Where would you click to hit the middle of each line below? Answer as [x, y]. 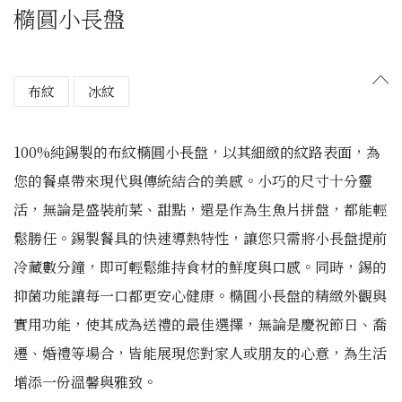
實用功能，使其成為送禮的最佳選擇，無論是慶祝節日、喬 [200, 324]
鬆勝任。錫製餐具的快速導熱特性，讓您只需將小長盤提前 [200, 238]
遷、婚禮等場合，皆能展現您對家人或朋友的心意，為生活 [200, 353]
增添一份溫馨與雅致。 [85, 381]
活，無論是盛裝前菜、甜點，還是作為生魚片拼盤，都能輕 [200, 209]
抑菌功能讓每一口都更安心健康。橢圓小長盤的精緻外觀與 [200, 295]
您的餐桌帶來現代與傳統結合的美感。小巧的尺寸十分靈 [193, 180]
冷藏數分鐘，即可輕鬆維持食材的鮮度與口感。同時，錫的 [200, 267]
